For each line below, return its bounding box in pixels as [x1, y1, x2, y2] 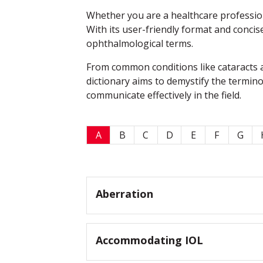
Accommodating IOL [96, 233, 203, 248]
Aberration [96, 187, 153, 201]
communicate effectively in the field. [86, 89, 241, 102]
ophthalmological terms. [86, 37, 193, 50]
